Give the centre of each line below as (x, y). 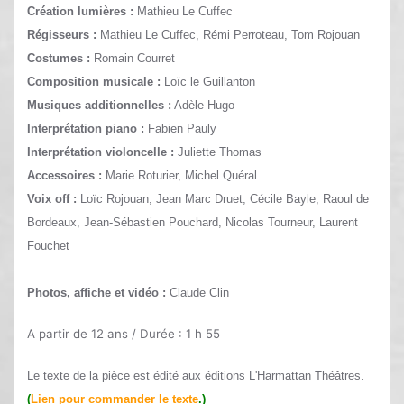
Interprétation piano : (86, 129)
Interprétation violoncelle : (101, 152)
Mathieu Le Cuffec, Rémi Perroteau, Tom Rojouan (230, 35)
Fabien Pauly (180, 129)
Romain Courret (133, 59)
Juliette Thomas (218, 152)
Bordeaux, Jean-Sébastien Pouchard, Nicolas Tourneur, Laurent (193, 223)
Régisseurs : (64, 35)
